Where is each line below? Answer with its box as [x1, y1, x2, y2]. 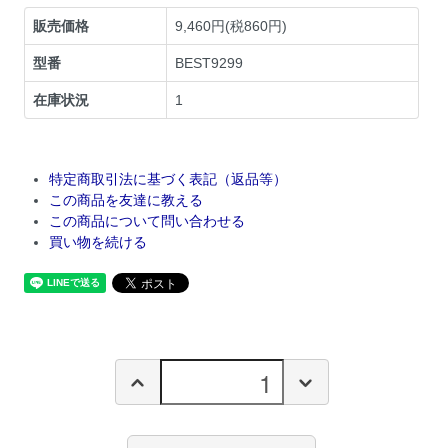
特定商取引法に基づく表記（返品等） [49, 171, 288, 188]
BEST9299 [175, 55, 244, 72]
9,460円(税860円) [175, 18, 288, 35]
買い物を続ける [49, 234, 148, 251]
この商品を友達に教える [49, 192, 204, 209]
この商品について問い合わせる [49, 213, 246, 230]
